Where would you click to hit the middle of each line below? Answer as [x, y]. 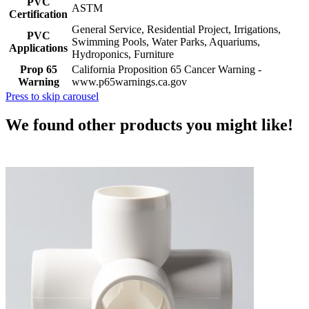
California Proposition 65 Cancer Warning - [167, 69]
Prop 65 [38, 69]
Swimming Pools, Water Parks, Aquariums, [166, 41]
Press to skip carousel [52, 96]
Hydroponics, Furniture [123, 54]
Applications [38, 48]
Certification [38, 14]
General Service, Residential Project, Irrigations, [176, 29]
